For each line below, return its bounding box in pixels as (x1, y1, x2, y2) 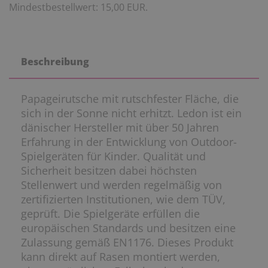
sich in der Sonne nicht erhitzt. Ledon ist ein (21, 106, 242, 121)
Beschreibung (21, 55, 89, 69)
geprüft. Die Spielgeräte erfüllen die (21, 206, 200, 221)
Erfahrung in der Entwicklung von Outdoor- (21, 135, 237, 150)
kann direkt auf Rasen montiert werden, (21, 249, 220, 264)
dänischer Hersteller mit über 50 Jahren (21, 120, 219, 135)
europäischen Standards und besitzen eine (21, 221, 236, 236)
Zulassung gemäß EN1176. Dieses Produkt (21, 235, 233, 250)
